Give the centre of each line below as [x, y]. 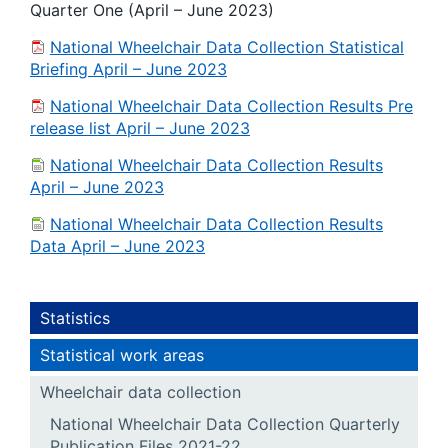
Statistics [75, 318]
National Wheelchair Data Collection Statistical [227, 47]
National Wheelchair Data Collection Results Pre [231, 106]
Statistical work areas [122, 355]
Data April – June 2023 [117, 246]
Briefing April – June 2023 [128, 69]
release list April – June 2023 [140, 128]
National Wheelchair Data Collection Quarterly [225, 424]
